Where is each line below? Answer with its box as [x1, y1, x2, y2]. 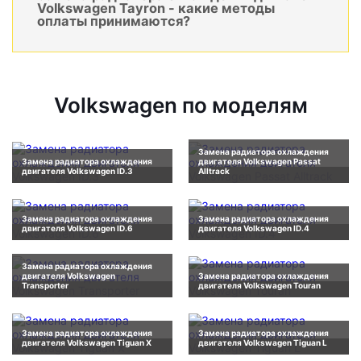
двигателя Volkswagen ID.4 [198, 223, 309, 234]
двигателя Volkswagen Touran [198, 280, 321, 291]
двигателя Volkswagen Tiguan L [198, 338, 327, 348]
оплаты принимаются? [37, 13, 190, 30]
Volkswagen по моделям [53, 93, 308, 118]
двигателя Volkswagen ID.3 [22, 166, 133, 176]
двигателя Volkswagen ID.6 [22, 223, 133, 234]
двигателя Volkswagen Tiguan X [22, 338, 151, 348]
